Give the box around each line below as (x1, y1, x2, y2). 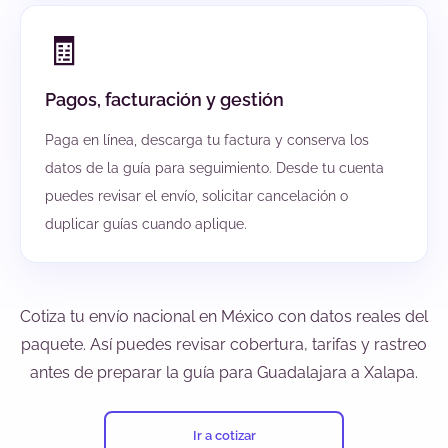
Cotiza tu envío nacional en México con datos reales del (20, 307, 428, 327)
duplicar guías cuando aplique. (45, 216, 247, 233)
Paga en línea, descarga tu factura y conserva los (45, 132, 369, 149)
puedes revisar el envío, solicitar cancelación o (45, 188, 348, 205)
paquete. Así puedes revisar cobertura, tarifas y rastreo (21, 335, 427, 355)
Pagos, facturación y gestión (45, 89, 284, 111)
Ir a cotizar (192, 427, 256, 443)
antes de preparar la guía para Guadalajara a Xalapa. (30, 363, 418, 383)
